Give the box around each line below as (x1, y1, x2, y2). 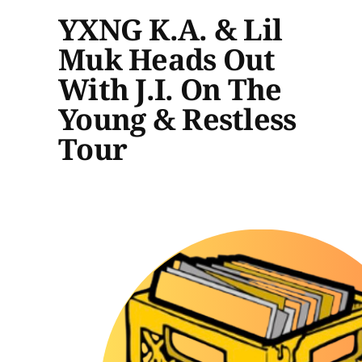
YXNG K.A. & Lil (58, 9, 283, 49)
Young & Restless (58, 99, 297, 139)
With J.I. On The (58, 69, 282, 109)
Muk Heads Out (58, 39, 276, 79)
